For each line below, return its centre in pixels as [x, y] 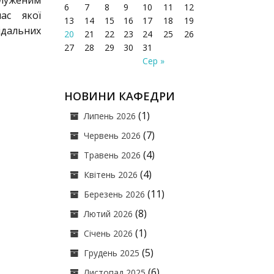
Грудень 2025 [112, 253]
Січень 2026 [109, 233]
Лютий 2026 [109, 214]
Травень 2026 [113, 155]
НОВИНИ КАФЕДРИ [120, 96]
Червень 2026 [113, 135]
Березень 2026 [115, 194]
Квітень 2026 [111, 175]
